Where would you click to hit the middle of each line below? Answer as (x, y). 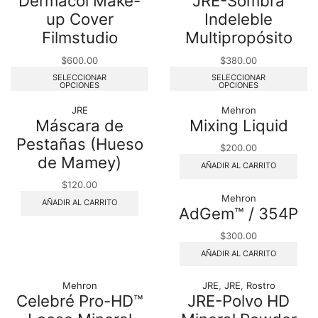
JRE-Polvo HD (238, 301)
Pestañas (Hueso (79, 144)
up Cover (79, 19)
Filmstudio (79, 38)
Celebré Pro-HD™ (79, 301)
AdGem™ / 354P (238, 213)
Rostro (261, 286)
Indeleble (238, 19)
